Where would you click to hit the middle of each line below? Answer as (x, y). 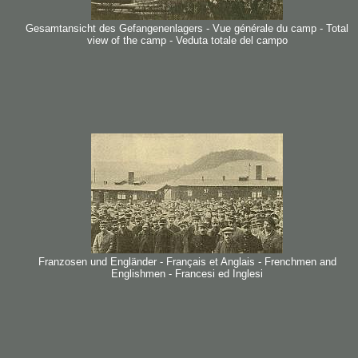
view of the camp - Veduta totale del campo (187, 40)
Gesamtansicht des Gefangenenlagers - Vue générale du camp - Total (187, 28)
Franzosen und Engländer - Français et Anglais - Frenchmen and (187, 262)
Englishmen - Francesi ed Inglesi (187, 274)
